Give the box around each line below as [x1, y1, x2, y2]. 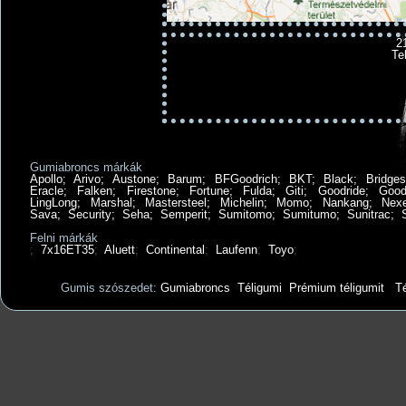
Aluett [104, 242, 135, 256]
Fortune [188, 183, 229, 198]
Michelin [219, 195, 264, 209]
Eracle [30, 183, 63, 198]
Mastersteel [145, 195, 208, 209]
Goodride [317, 183, 365, 198]
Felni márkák [30, 230, 98, 245]
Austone [111, 171, 156, 186]
